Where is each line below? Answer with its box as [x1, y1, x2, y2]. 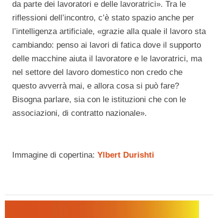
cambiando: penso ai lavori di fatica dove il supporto [12, 40, 201, 50]
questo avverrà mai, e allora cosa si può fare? [12, 81, 179, 91]
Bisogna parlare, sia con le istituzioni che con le [12, 95, 186, 105]
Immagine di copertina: [12, 150, 97, 160]
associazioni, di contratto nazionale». [12, 109, 147, 118]
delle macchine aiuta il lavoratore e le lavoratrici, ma [12, 54, 202, 64]
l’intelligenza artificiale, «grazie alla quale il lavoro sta [12, 27, 206, 36]
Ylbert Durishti [97, 150, 154, 160]
